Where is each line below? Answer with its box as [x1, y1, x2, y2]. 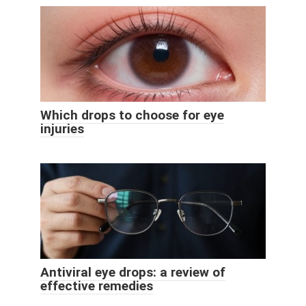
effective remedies [40, 278, 153, 294]
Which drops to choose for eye [40, 107, 224, 124]
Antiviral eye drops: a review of [40, 264, 225, 281]
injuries [40, 121, 84, 137]
